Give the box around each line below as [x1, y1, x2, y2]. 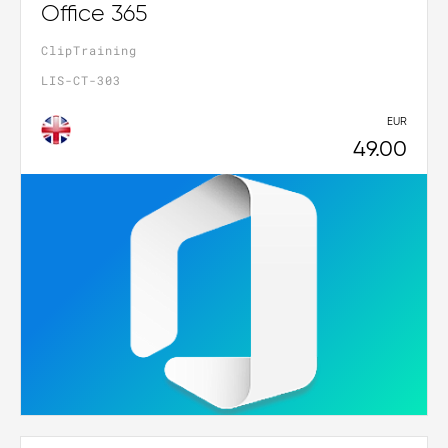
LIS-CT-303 [41, 72, 121, 89]
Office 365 [41, 3, 147, 27]
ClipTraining [41, 42, 137, 59]
